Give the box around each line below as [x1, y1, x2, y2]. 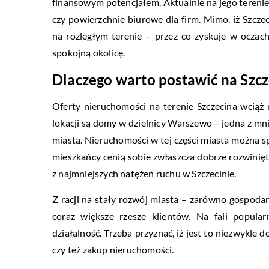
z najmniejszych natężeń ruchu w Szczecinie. [52, 167, 237, 179]
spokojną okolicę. [52, 46, 125, 58]
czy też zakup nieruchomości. [52, 243, 174, 255]
